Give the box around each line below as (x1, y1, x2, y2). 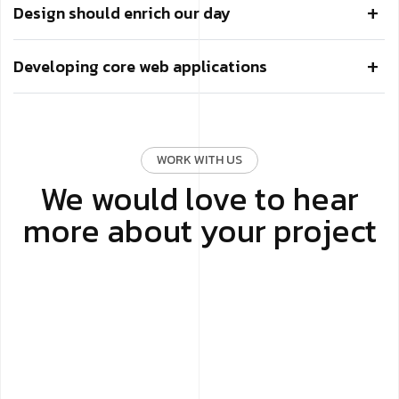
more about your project (22, 207, 377, 256)
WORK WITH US (157, 151, 242, 170)
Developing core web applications (13, 54, 267, 79)
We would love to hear (40, 175, 359, 224)
